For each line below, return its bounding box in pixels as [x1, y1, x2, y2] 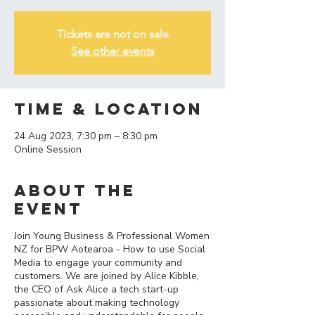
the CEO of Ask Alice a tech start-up [14, 283, 179, 296]
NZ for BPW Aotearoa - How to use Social [14, 243, 205, 256]
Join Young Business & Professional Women [14, 229, 210, 243]
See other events [70, 44, 155, 58]
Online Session [14, 143, 82, 156]
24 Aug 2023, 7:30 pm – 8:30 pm [14, 129, 157, 143]
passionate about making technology [14, 296, 179, 309]
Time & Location [14, 99, 203, 119]
